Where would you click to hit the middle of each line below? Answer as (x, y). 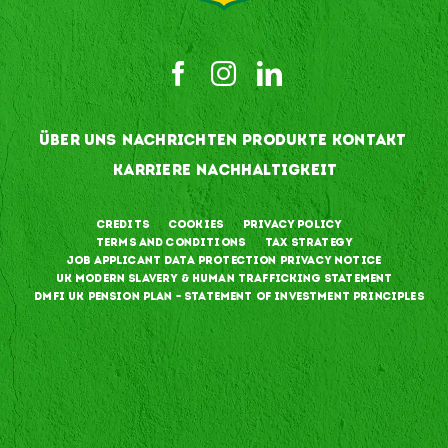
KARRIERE (152, 170)
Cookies (195, 224)
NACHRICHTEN (179, 140)
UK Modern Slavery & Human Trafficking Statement (224, 278)
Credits (122, 224)
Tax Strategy (309, 242)
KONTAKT (369, 140)
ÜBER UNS (77, 140)
